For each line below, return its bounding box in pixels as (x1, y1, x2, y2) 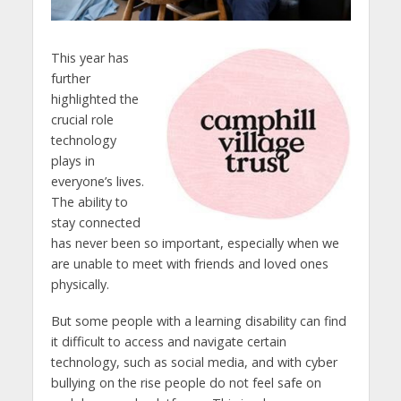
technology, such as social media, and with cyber (50, 353, 337, 371)
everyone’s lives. (50, 173, 144, 191)
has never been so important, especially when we (50, 235, 339, 252)
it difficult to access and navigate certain (50, 332, 286, 350)
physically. (50, 276, 109, 294)
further (50, 70, 90, 88)
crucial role (50, 111, 114, 129)
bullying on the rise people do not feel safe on (50, 373, 321, 391)
